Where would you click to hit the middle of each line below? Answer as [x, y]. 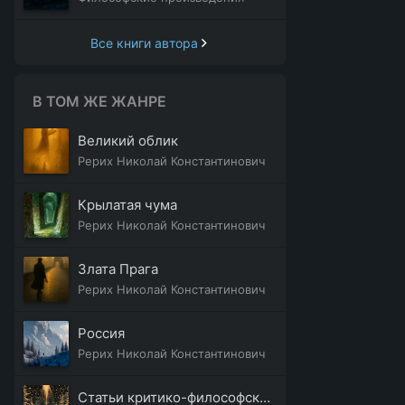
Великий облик [128, 141]
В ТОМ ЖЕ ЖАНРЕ [99, 101]
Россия [101, 333]
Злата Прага [118, 269]
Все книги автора [144, 42]
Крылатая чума [127, 205]
